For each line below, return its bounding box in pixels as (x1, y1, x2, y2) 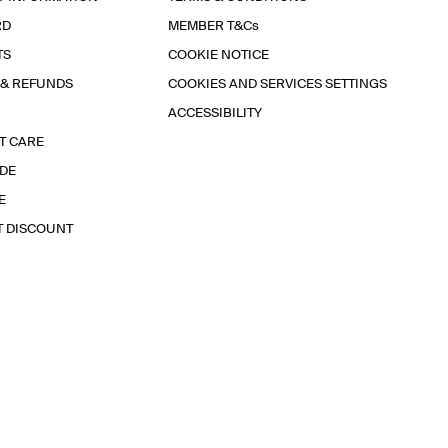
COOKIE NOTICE (168, 49, 269, 62)
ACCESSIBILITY (168, 107, 262, 120)
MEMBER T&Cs (168, 20, 259, 33)
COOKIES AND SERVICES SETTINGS (168, 78, 387, 91)
